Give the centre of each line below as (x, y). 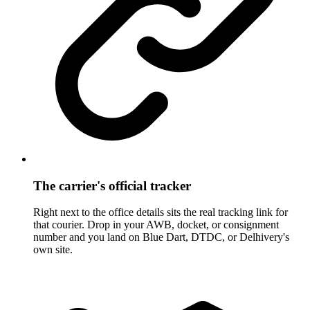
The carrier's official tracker (112, 185)
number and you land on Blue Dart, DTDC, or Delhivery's (161, 237)
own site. (53, 250)
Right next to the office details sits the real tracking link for (161, 212)
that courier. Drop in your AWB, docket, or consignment (156, 225)
